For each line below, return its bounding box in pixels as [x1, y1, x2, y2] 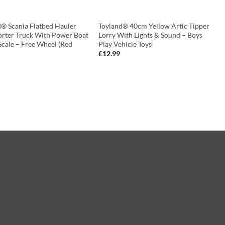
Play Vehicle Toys [98, 39, 152, 48]
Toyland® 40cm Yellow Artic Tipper [98, 21, 210, 30]
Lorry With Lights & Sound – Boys [98, 30, 203, 39]
